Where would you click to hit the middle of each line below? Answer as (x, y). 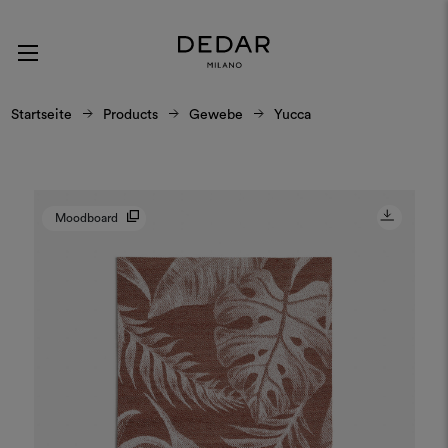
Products (130, 115)
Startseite (41, 115)
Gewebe (215, 115)
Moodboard (86, 218)
